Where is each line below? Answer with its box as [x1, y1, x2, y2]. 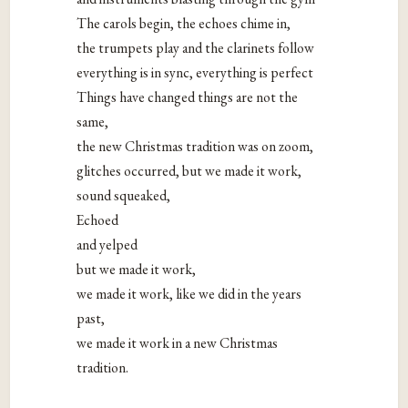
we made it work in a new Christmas [76, 332, 279, 352]
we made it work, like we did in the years [76, 283, 302, 303]
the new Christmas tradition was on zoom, [76, 136, 314, 156]
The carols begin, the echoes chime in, [76, 13, 291, 33]
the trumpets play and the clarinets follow [76, 37, 315, 57]
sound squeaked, [76, 185, 171, 205]
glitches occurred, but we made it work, [76, 160, 302, 180]
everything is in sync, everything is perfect [76, 62, 314, 82]
